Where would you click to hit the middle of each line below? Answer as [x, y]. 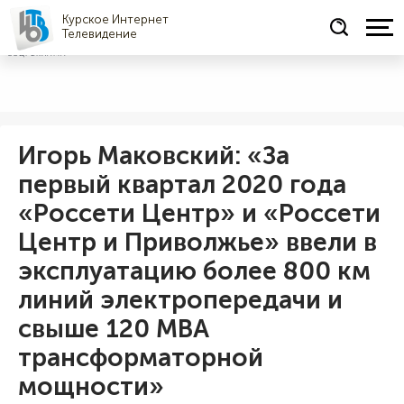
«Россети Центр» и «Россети [199, 213]
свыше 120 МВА [114, 328]
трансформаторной [141, 357]
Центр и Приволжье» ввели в [197, 242]
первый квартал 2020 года [182, 184]
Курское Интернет [115, 19]
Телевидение [100, 34]
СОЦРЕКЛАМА [37, 53]
